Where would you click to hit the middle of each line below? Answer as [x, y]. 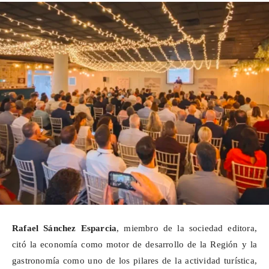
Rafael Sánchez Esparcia [65, 228]
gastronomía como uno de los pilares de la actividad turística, [134, 260]
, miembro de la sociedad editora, [187, 228]
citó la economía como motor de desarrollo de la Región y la [134, 244]
